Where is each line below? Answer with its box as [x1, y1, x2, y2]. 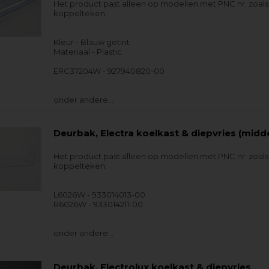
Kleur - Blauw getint [53, 37, 130, 47]
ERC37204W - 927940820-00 [53, 65, 165, 76]
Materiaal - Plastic [53, 46, 122, 56]
